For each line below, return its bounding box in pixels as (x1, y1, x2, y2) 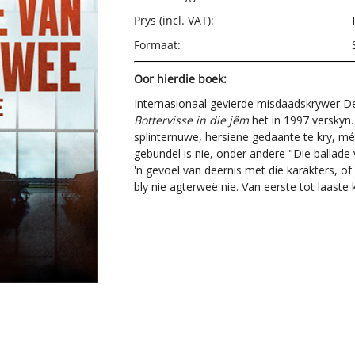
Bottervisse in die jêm (133, 113, 249, 128)
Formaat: (133, 37, 181, 52)
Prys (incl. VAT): (133, 13, 214, 28)
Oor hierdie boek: (133, 71, 227, 86)
